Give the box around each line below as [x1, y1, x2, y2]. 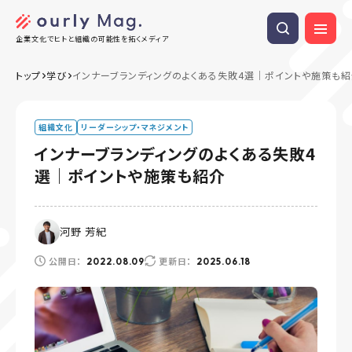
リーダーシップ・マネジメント [80, 121, 189, 133]
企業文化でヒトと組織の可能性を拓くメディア [16, 34, 170, 45]
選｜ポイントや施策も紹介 [35, 164, 225, 187]
